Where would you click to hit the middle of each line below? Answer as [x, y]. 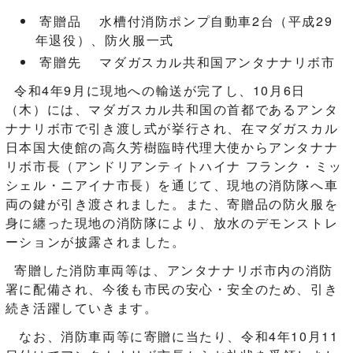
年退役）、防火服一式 [104, 40]
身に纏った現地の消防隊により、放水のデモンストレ [172, 223]
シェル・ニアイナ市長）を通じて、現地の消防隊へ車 [172, 185]
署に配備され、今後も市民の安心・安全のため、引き [172, 289]
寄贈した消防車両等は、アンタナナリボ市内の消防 [169, 270]
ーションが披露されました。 [102, 242]
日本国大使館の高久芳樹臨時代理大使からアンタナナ [172, 147]
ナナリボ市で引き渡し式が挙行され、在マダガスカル [172, 128]
